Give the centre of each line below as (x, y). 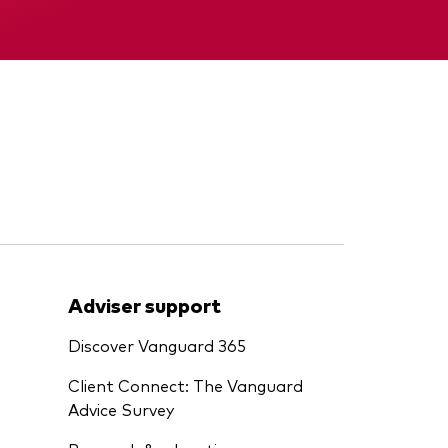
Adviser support (144, 304)
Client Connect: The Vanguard (185, 385)
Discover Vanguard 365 (157, 345)
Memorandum (139, 29)
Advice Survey (121, 409)
